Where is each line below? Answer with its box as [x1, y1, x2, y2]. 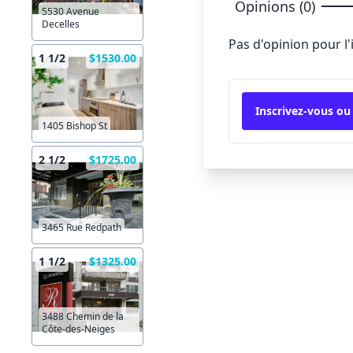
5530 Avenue [42, 5, 99, 19]
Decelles [42, 17, 80, 32]
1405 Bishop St [42, 119, 107, 133]
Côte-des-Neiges [42, 322, 115, 336]
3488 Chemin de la [42, 310, 124, 324]
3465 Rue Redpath [42, 221, 121, 235]
